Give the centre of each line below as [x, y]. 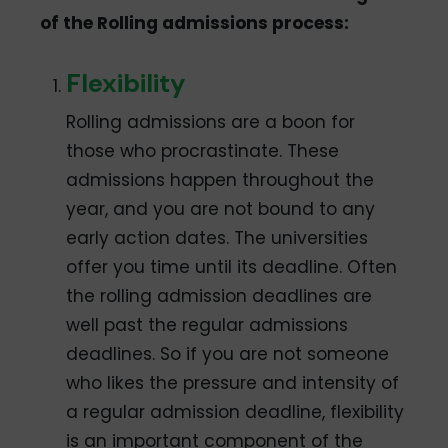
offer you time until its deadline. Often [232, 266]
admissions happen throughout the [220, 179]
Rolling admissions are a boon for [211, 121]
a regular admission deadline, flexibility [235, 411]
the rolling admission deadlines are [219, 295]
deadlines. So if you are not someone [228, 353]
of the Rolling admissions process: [195, 22]
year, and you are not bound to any [221, 208]
